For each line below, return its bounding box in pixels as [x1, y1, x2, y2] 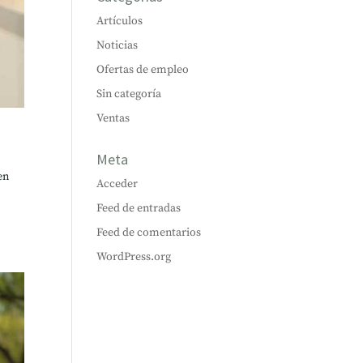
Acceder [96, 177, 139, 191]
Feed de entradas [96, 201, 181, 216]
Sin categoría [96, 87, 162, 101]
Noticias [96, 38, 139, 53]
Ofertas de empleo [96, 62, 190, 77]
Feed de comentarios [96, 225, 202, 240]
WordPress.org [96, 250, 172, 264]
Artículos [96, 14, 143, 28]
